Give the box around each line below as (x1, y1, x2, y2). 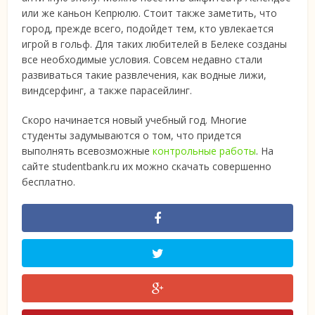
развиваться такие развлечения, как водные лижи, (22, 68, 267, 82)
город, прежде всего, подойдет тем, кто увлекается (22, 22, 274, 35)
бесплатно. (22, 175, 76, 188)
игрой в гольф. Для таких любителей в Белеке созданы (22, 37, 288, 51)
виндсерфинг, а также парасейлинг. (22, 84, 193, 97)
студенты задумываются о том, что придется (22, 129, 242, 142)
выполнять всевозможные (22, 144, 153, 157)
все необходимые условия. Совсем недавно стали (22, 53, 263, 66)
